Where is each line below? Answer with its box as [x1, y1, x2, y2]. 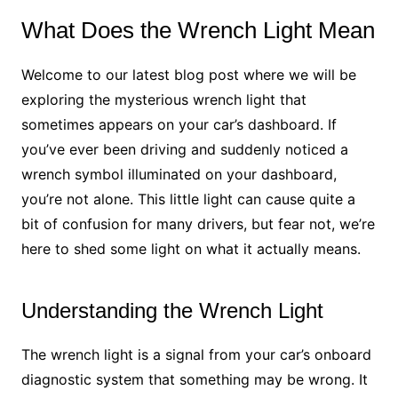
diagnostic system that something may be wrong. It [20, 370, 368, 388]
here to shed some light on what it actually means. [20, 239, 361, 258]
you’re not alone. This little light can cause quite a [20, 189, 355, 208]
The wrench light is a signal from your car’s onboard [20, 345, 371, 363]
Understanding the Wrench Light [20, 298, 323, 322]
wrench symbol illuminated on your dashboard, [20, 164, 337, 183]
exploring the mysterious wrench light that [20, 90, 306, 108]
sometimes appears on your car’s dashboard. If [20, 115, 337, 133]
